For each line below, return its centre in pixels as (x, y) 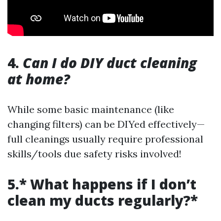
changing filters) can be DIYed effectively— (106, 124)
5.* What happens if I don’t (102, 184)
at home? (39, 79)
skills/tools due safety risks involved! (94, 154)
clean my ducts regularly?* (103, 201)
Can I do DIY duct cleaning (110, 63)
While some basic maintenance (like (91, 110)
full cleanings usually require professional (105, 139)
